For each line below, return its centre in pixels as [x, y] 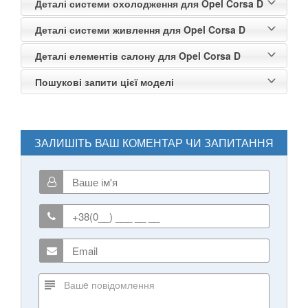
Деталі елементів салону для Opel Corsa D [138, 56]
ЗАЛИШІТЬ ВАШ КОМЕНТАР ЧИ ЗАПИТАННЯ [154, 143]
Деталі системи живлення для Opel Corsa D [140, 30]
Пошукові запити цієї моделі [104, 82]
